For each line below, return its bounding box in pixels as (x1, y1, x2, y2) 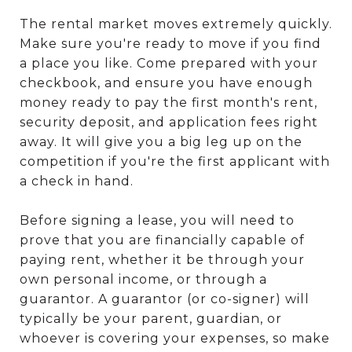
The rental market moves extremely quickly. (20, 16, 332, 32)
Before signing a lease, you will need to (20, 213, 295, 229)
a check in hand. (20, 174, 134, 189)
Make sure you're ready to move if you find (20, 36, 321, 52)
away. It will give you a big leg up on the (20, 134, 302, 150)
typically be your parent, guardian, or (20, 311, 282, 327)
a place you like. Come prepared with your (20, 56, 318, 71)
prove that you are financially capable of (20, 233, 305, 248)
